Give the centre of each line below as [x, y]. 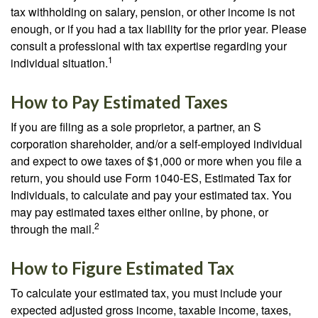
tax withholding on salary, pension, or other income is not [153, 12]
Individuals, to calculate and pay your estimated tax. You [151, 195]
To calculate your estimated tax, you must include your [146, 293]
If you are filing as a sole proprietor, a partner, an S [136, 127]
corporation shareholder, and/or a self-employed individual [157, 144]
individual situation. [59, 63]
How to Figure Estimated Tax [122, 268]
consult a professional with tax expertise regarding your [149, 46]
